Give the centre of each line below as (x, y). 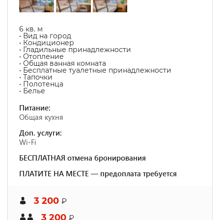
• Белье (32, 91)
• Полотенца (41, 84)
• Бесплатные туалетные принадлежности (95, 70)
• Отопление (41, 56)
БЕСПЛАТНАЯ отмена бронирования (82, 158)
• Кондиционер (47, 43)
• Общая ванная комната (63, 63)
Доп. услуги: (41, 133)
